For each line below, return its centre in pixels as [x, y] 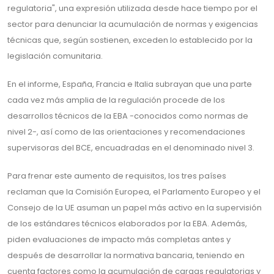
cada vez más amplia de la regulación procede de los [116, 100]
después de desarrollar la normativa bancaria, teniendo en [126, 255]
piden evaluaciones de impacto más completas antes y [119, 239]
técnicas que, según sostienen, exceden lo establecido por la [130, 40]
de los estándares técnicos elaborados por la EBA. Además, [127, 224]
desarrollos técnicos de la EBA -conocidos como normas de [128, 116]
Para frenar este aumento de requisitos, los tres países [117, 176]
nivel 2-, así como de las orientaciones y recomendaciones [126, 132]
